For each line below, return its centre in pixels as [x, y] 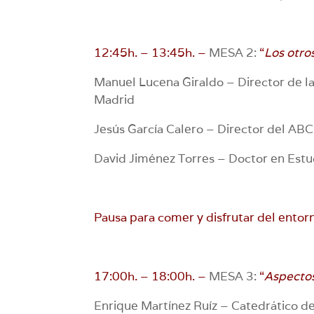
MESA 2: [233, 52]
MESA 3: [233, 276]
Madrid [115, 99]
